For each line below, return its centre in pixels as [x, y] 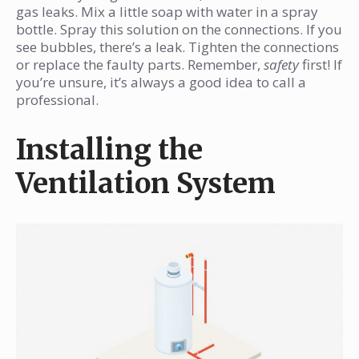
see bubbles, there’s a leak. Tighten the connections [177, 47]
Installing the [109, 149]
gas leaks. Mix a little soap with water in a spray [167, 12]
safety [281, 65]
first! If [321, 65]
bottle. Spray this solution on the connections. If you [179, 30]
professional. [57, 100]
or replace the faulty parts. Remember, [140, 65]
